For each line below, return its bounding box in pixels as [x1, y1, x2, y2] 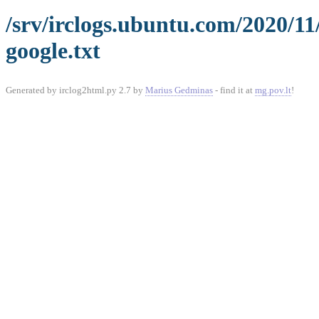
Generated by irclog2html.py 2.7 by [6, 85, 145, 95]
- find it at [213, 85, 255, 95]
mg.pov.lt [255, 85, 291, 95]
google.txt [6, 38, 100, 63]
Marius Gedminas [145, 85, 213, 95]
